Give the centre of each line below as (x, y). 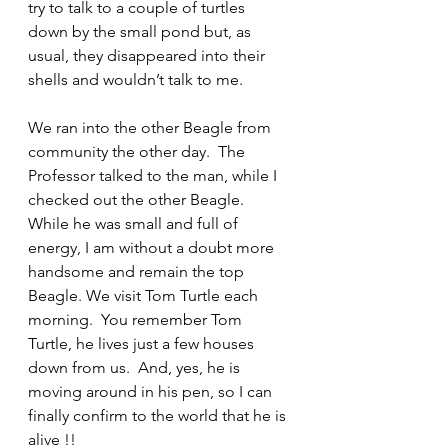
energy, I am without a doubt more (153, 247)
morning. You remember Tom (137, 319)
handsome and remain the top (138, 271)
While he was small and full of (135, 223)
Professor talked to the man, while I (154, 175)
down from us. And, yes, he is (136, 367)
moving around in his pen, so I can (152, 391)
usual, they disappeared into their (148, 55)
